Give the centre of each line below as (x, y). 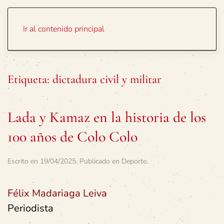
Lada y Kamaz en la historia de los (107, 117)
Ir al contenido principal (64, 29)
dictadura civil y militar (107, 79)
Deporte (134, 161)
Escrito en (24, 161)
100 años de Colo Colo (72, 137)
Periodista (30, 208)
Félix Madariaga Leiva (57, 193)
